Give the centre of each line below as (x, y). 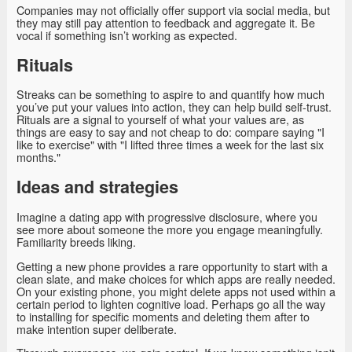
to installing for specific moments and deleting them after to (163, 316)
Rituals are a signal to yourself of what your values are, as (160, 119)
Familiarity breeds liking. (76, 242)
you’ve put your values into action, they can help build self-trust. (174, 107)
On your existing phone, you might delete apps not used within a (176, 291)
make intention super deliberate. (97, 328)
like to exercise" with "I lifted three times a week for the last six (170, 145)
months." (38, 157)
